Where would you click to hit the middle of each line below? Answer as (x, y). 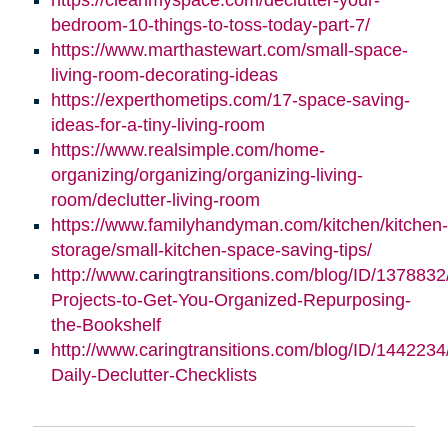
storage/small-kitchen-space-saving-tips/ (211, 249)
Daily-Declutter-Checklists (153, 374)
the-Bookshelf (105, 324)
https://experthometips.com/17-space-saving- (230, 99)
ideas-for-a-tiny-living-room (157, 124)
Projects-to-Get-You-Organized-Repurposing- (230, 299)
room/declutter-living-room (155, 199)
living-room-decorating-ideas (164, 74)
